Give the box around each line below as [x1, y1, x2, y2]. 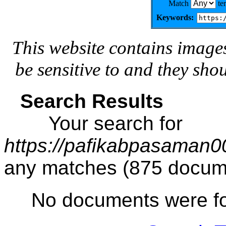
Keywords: [156, 13, 194, 22]
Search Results [20, 90, 163, 112]
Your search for [4, 112, 183, 134]
